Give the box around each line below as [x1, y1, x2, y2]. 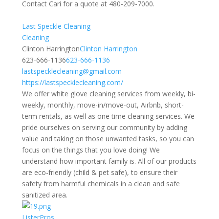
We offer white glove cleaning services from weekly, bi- [22, 89, 196, 98]
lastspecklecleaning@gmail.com [22, 66, 122, 76]
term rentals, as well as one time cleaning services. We [22, 111, 195, 121]
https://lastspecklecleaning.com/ [22, 78, 123, 87]
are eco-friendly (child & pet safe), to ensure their [22, 168, 177, 177]
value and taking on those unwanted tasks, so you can [22, 134, 194, 143]
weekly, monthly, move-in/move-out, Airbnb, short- [22, 100, 184, 109]
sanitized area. [22, 190, 67, 199]
